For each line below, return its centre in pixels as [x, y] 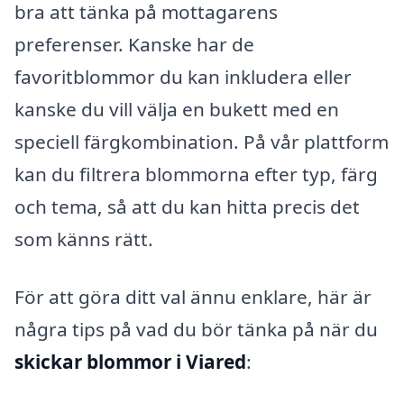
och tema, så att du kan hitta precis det [187, 207]
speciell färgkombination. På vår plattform [202, 142]
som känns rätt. [84, 239]
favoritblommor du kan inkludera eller [183, 77]
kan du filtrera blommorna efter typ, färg [196, 174]
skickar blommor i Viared [130, 362]
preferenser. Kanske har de [134, 45]
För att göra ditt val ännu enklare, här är [193, 297]
